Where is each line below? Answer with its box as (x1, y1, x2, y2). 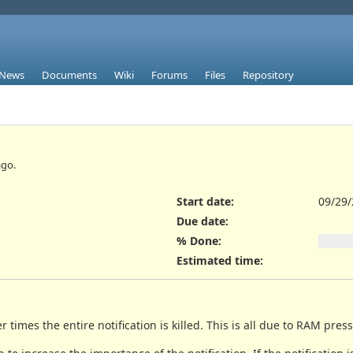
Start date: (176, 193, 234, 209)
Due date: (176, 213, 229, 229)
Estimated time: (176, 253, 263, 269)
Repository (243, 68, 294, 83)
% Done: (176, 233, 221, 249)
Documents (42, 68, 97, 83)
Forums (151, 68, 188, 83)
